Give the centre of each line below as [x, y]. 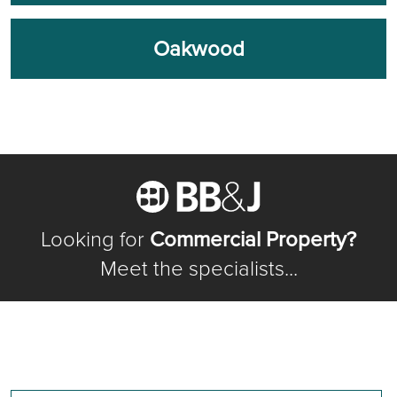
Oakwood [198, 49]
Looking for [95, 239]
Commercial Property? [253, 239]
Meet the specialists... [198, 269]
